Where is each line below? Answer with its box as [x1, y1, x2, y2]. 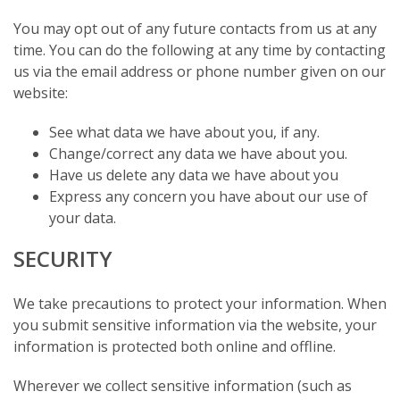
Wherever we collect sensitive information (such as [13, 375, 352, 396]
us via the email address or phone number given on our [13, 61, 386, 81]
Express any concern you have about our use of [49, 186, 368, 206]
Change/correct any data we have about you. [49, 143, 351, 163]
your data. [49, 207, 116, 228]
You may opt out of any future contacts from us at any [13, 18, 377, 38]
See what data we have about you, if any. [49, 121, 323, 142]
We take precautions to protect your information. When [13, 293, 387, 313]
